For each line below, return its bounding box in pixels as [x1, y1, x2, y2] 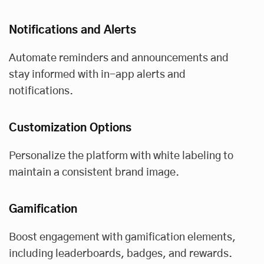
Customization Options [9, 122, 131, 134]
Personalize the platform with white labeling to [9, 150, 233, 161]
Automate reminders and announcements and [9, 52, 229, 64]
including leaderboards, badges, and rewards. [9, 248, 232, 259]
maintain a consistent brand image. [9, 167, 179, 178]
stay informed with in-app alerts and [9, 69, 186, 80]
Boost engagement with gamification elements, [9, 232, 236, 243]
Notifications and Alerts [9, 24, 136, 36]
